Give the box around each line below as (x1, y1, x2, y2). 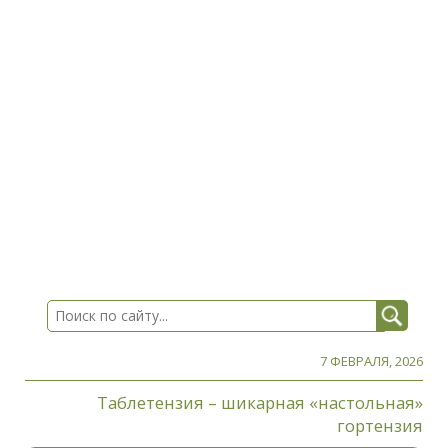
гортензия (337, 414, 423, 438)
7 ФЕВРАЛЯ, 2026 (320, 352, 423, 371)
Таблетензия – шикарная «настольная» (97, 391, 423, 415)
